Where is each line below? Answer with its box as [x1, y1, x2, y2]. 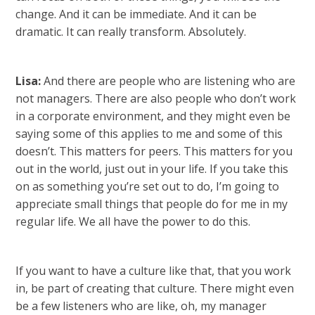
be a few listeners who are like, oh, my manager [15, 298, 267, 314]
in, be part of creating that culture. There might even [15, 281, 295, 296]
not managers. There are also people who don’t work [15, 91, 297, 106]
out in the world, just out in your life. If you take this [15, 161, 289, 176]
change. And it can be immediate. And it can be [15, 6, 257, 22]
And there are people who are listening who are [41, 73, 296, 89]
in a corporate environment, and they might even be [15, 108, 291, 124]
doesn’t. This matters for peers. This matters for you [15, 143, 293, 159]
